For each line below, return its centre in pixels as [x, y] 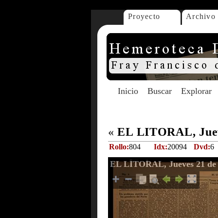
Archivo [201, 16]
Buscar [160, 91]
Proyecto [144, 16]
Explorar [196, 91]
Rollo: [119, 147]
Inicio [128, 91]
